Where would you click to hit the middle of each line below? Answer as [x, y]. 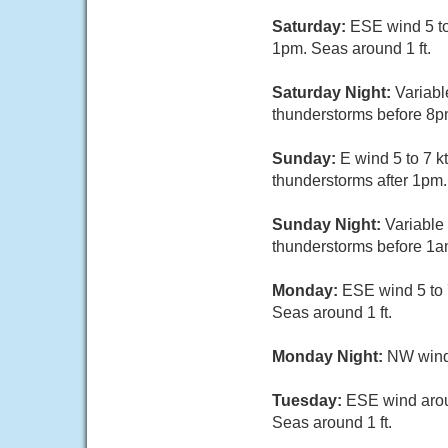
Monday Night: [329, 356]
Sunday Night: [328, 224]
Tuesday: [309, 400]
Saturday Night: [333, 92]
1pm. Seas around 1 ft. [351, 48]
